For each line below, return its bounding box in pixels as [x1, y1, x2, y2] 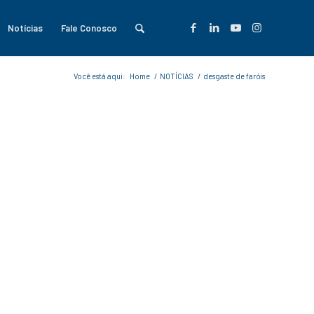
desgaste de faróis [203, 71, 265, 81]
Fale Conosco [60, 22, 117, 34]
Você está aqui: [74, 71, 125, 81]
